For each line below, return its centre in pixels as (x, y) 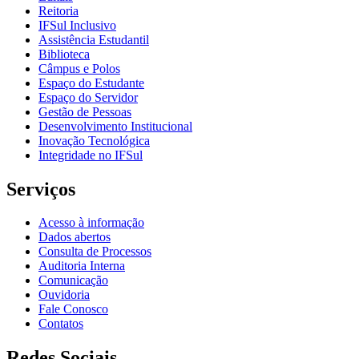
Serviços (41, 189)
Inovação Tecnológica (94, 140)
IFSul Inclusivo (77, 25)
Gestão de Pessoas (85, 111)
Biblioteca (64, 54)
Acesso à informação (91, 223)
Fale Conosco (73, 309)
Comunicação (73, 280)
